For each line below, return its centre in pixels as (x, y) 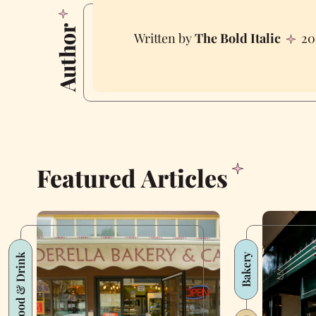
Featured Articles (132, 177)
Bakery (245, 269)
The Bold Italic (237, 38)
